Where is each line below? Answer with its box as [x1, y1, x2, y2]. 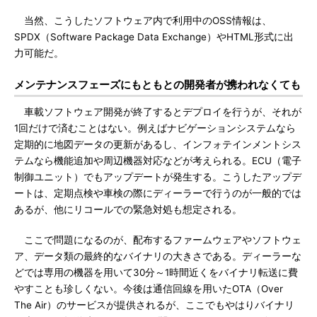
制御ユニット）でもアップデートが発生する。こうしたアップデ [14, 171, 301, 183]
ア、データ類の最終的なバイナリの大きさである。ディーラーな [14, 250, 301, 262]
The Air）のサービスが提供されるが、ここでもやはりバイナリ [14, 299, 294, 311]
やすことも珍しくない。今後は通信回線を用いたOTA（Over [14, 283, 283, 294]
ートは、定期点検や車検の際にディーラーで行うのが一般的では [14, 188, 301, 199]
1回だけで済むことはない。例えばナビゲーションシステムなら [14, 122, 296, 134]
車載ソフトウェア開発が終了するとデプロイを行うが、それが [14, 106, 301, 117]
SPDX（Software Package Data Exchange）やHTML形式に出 [14, 31, 294, 42]
